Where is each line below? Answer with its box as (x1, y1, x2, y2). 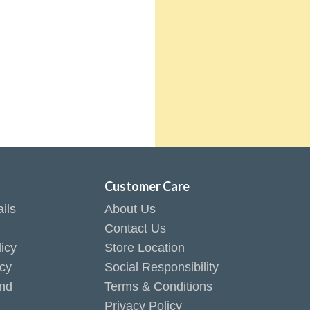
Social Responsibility (104, 260, 219, 274)
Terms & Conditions (104, 280, 212, 293)
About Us (104, 202, 156, 216)
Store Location (104, 241, 185, 255)
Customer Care (104, 179, 190, 194)
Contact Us (104, 221, 166, 235)
